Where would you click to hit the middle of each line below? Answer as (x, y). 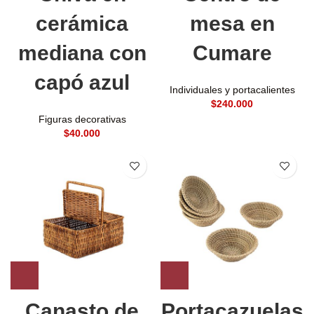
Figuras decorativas (82, 120)
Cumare (232, 53)
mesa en (232, 24)
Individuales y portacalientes (232, 90)
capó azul (82, 83)
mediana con (82, 53)
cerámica (82, 24)
